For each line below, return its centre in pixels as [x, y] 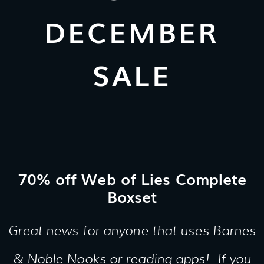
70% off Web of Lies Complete [132, 179]
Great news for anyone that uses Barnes [132, 231]
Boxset [132, 196]
